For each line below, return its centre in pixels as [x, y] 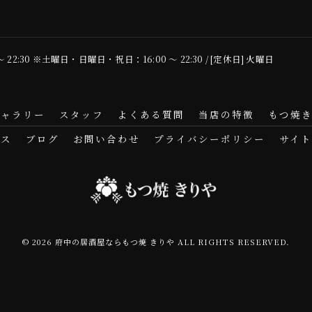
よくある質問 [151, 114]
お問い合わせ [107, 139]
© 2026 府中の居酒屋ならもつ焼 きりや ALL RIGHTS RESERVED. [156, 242]
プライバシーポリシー [210, 139]
